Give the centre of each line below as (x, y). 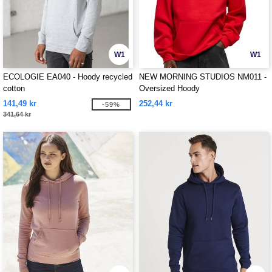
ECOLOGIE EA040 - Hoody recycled (68, 77)
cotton (14, 88)
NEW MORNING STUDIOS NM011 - (203, 77)
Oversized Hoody (169, 88)
